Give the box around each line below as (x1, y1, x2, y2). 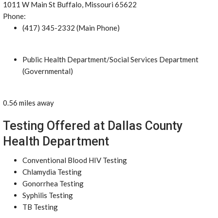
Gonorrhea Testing (22, 179, 84, 188)
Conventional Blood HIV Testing (22, 156, 127, 164)
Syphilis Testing (22, 191, 73, 200)
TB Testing (22, 202, 58, 211)
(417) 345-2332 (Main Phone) (22, 23, 120, 32)
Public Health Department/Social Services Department (22, 55, 199, 64)
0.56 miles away (3, 98, 54, 107)
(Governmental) (22, 67, 73, 75)
